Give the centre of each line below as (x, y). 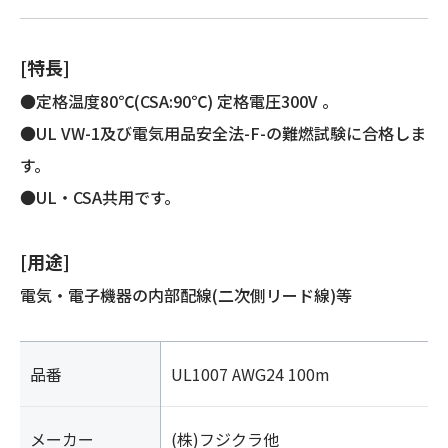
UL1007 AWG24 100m (250, 373)
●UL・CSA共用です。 (100, 196)
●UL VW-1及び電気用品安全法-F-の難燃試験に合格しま (223, 132)
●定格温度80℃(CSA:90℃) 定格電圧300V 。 (179, 100)
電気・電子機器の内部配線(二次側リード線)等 (186, 294)
